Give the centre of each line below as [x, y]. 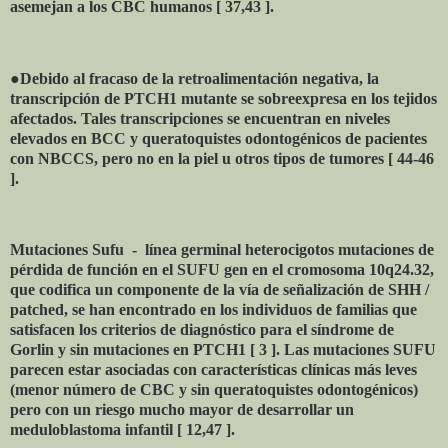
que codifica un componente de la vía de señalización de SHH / [219, 290]
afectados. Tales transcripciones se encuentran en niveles [200, 118]
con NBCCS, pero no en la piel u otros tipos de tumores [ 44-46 [222, 158]
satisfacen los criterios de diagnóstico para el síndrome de [202, 330]
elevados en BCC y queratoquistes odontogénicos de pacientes [218, 138]
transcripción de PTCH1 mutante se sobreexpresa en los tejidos [223, 98]
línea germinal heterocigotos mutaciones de [289, 250]
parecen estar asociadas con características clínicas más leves [213, 370]
